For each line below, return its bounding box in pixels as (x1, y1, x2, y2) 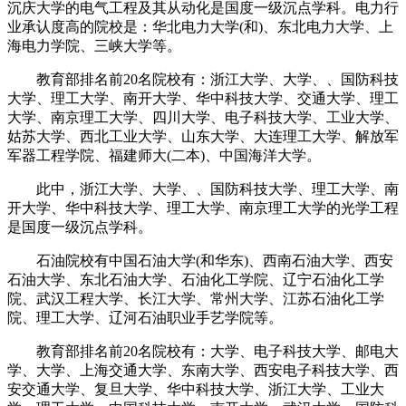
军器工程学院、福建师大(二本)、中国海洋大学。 (7, 147, 321, 163)
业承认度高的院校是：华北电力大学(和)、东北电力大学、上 (7, 18, 393, 34)
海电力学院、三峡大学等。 (7, 37, 181, 53)
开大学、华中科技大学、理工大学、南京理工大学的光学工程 (7, 199, 399, 216)
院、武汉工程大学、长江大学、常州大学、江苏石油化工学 (7, 290, 384, 306)
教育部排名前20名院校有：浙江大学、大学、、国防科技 (7, 71, 399, 87)
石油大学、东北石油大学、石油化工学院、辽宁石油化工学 (7, 271, 384, 287)
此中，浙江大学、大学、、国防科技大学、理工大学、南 (7, 180, 399, 197)
